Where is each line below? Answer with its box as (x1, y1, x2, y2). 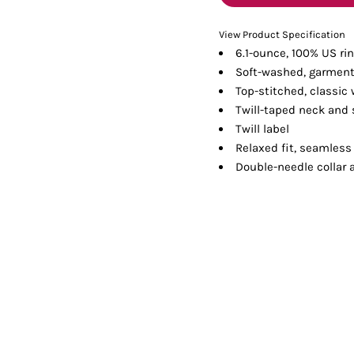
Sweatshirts (220, 2, 291, 18)
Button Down (139, 57, 215, 73)
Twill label (235, 121, 290, 136)
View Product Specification (219, 28, 346, 40)
